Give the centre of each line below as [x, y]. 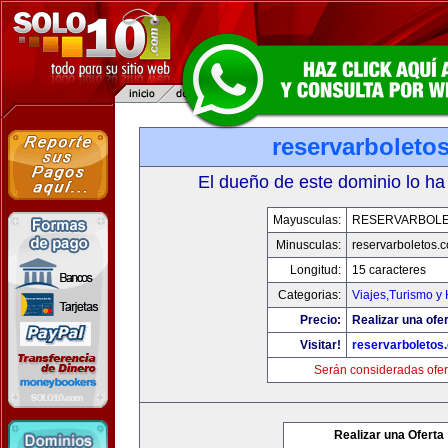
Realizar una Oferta [389, 435]
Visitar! [320, 345]
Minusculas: [308, 245]
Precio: [320, 320]
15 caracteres [389, 270]
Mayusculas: [307, 220]
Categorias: [309, 295]
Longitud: [315, 270]
